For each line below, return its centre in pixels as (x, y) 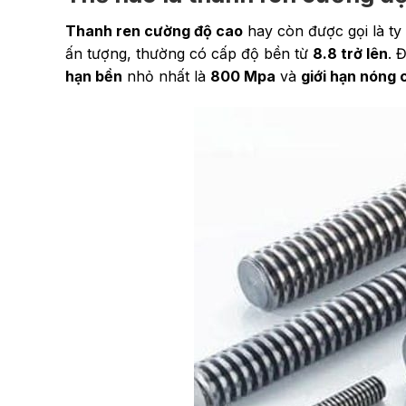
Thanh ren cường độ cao (154, 31)
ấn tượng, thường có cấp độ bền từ (189, 54)
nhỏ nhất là (166, 77)
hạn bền (94, 77)
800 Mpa (243, 77)
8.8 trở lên (350, 54)
